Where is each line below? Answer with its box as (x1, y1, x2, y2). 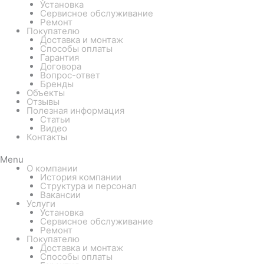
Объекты (27, 87, 65, 99)
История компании (39, 171, 121, 183)
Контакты (27, 131, 67, 143)
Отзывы (27, 96, 60, 108)
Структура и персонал (39, 180, 137, 192)
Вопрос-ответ (39, 70, 100, 81)
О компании (27, 162, 78, 174)
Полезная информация (27, 105, 124, 117)
